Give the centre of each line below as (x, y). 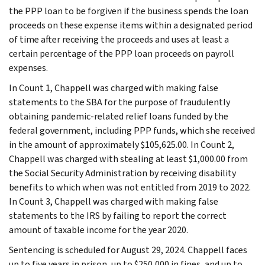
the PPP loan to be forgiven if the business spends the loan (129, 11)
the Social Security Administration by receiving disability (122, 173)
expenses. (28, 67)
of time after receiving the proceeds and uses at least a (119, 39)
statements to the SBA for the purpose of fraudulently (119, 102)
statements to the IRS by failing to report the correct (118, 215)
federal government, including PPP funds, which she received (132, 130)
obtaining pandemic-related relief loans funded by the (119, 116)
